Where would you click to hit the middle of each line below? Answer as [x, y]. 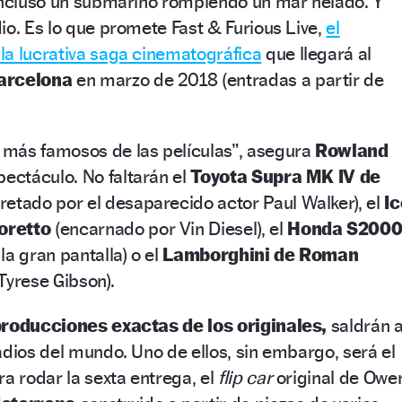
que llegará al [317, 53]
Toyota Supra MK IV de [284, 176]
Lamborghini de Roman [261, 254]
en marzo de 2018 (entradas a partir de [228, 79]
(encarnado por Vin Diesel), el [169, 228]
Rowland [352, 150]
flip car [245, 377]
